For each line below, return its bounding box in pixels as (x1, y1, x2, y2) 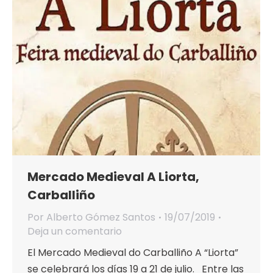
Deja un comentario (27, 224, 122, 239)
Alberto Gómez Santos (46, 210, 155, 225)
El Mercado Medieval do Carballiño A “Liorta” (27, 246, 238, 260)
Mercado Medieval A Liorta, (27, 168, 199, 186)
